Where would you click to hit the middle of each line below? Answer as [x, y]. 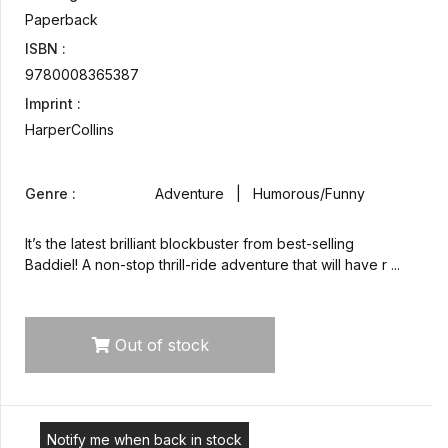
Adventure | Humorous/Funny [260, 194]
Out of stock [159, 345]
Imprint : [53, 104]
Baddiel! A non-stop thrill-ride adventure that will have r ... [212, 265]
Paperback [61, 20]
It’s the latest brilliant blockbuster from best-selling [189, 244]
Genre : [50, 194]
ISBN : [45, 49]
